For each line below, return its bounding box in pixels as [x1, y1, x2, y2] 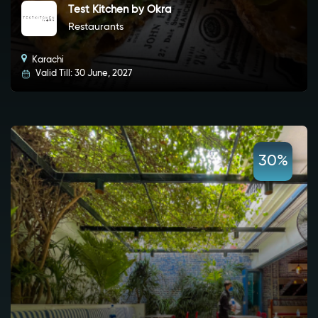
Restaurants [68, 22, 124, 33]
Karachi [30, 55, 64, 65]
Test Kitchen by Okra [68, 4, 172, 16]
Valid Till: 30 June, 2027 [33, 69, 132, 79]
